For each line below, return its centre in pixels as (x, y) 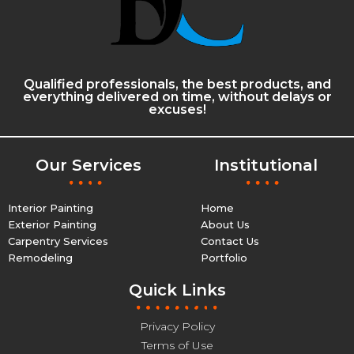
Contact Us (230, 241)
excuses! (177, 109)
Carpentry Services (58, 241)
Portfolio (224, 257)
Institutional (265, 165)
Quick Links (177, 290)
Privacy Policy (177, 326)
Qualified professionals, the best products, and (177, 84)
